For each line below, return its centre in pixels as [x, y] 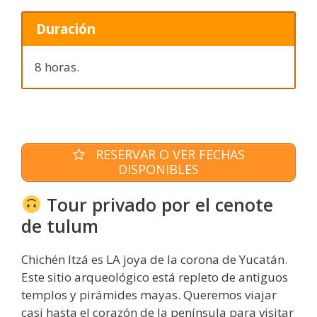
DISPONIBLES [158, 169]
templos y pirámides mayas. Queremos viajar [149, 294]
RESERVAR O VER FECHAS [168, 155]
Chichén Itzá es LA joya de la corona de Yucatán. [154, 259]
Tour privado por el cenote [157, 204]
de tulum [60, 225]
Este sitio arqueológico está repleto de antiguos [155, 277]
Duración [65, 29]
